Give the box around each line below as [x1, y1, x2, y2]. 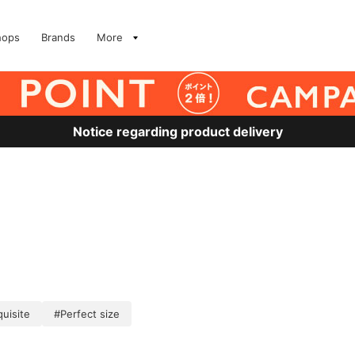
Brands [41, 31, 75, 44]
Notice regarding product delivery [72, 124, 283, 139]
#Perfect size [54, 307, 120, 320]
